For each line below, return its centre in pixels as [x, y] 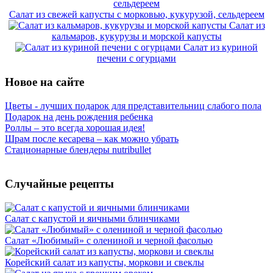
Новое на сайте [44, 82]
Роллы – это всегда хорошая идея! [75, 127]
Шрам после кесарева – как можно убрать [92, 138]
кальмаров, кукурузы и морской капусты [136, 37]
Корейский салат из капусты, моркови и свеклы [105, 263]
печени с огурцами [136, 58]
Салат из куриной [221, 48]
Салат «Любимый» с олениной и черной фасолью [109, 241]
